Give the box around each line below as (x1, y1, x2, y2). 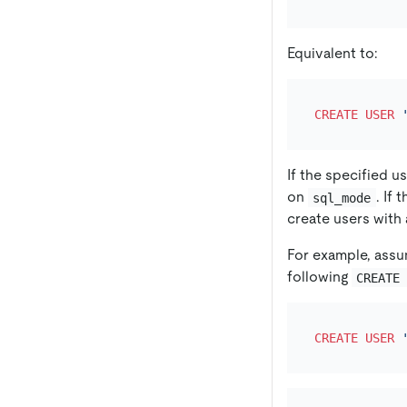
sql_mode (313, 190, 372, 205)
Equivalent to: (287, 45, 378, 63)
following (287, 268, 352, 286)
